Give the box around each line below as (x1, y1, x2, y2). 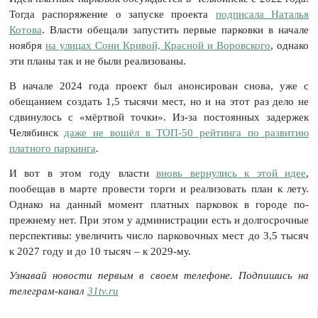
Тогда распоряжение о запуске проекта (9, 8, 216, 20)
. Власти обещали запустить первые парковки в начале (41, 23, 309, 35)
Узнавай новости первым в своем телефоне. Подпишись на (9, 270, 309, 282)
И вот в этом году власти (9, 167, 157, 179)
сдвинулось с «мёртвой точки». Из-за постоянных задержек (9, 111, 309, 123)
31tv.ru (87, 285, 119, 297)
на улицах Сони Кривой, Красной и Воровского (45, 39, 271, 51)
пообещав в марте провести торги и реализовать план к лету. (9, 182, 309, 194)
